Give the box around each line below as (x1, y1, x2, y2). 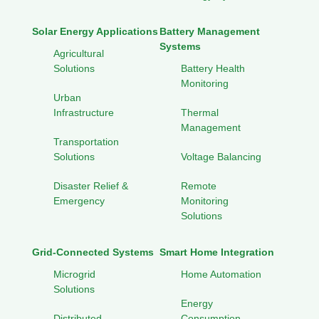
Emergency (53, 195, 105, 207)
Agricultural (53, 48, 104, 60)
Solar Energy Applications (32, 26, 158, 38)
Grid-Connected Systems (32, 246, 154, 258)
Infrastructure (53, 107, 114, 119)
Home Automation (181, 268, 261, 281)
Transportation (53, 136, 119, 148)
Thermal (181, 107, 219, 119)
